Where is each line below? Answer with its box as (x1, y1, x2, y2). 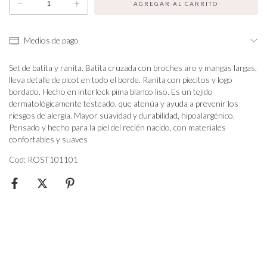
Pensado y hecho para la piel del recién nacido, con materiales (9, 122, 226, 133)
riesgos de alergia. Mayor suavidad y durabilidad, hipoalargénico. (9, 110, 235, 121)
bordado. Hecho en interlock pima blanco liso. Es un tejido (9, 86, 213, 97)
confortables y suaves (9, 134, 88, 145)
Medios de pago (23, 35, 79, 46)
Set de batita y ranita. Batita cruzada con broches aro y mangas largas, (9, 63, 257, 73)
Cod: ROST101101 (9, 154, 78, 165)
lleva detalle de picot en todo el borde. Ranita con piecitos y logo (9, 74, 232, 85)
